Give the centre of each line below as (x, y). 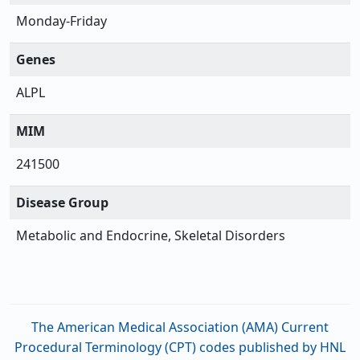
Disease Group (62, 203)
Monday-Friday (61, 21)
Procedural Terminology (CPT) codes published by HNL (180, 348)
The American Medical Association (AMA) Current (180, 327)
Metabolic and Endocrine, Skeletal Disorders (151, 236)
